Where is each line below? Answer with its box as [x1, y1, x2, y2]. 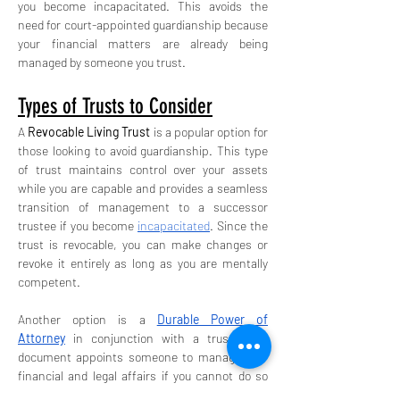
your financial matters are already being [18, 36, 268, 51]
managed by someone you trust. [18, 54, 186, 70]
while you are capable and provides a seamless [18, 180, 268, 196]
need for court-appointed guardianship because [18, 17, 268, 32]
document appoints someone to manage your [18, 349, 268, 364]
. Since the [210, 218, 268, 233]
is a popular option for [150, 124, 268, 139]
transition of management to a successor [18, 199, 268, 214]
